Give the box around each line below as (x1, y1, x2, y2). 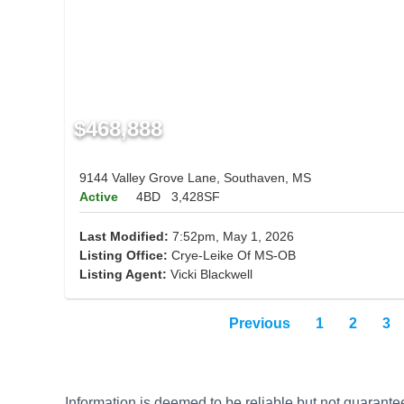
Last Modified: (79, 229, 169, 244)
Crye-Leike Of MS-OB (168, 248, 296, 263)
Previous (229, 316, 290, 332)
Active (79, 189, 118, 205)
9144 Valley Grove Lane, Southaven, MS (79, 170, 311, 186)
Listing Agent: (79, 267, 170, 282)
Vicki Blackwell (170, 267, 252, 282)
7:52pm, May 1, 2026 (169, 229, 294, 244)
